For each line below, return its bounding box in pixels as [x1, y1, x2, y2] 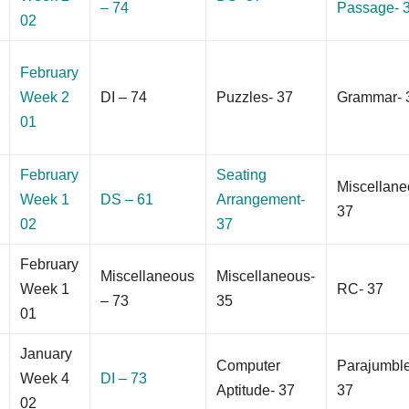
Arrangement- [216, 191, 306, 207]
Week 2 [20, 89, 70, 105]
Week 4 [20, 370, 70, 386]
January [20, 345, 73, 362]
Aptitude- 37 [216, 382, 296, 398]
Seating [216, 166, 267, 183]
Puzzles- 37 [216, 89, 294, 105]
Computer [216, 357, 281, 373]
